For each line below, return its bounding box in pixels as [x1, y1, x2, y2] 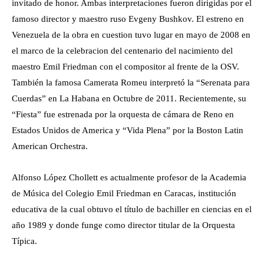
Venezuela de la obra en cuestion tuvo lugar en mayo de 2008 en [12, 30, 250, 40]
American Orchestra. [12, 141, 88, 151]
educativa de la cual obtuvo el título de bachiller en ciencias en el [12, 204, 252, 214]
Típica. [12, 236, 37, 246]
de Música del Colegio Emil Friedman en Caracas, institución [12, 189, 236, 199]
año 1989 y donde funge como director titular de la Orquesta [12, 220, 235, 230]
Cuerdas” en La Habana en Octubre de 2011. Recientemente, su [12, 94, 246, 104]
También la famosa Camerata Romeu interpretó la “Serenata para [12, 78, 250, 88]
